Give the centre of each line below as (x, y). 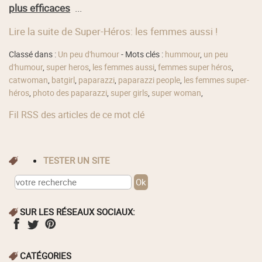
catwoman (29, 80)
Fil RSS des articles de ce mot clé (77, 114)
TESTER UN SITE (80, 161)
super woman (177, 93)
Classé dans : (34, 55)
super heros (68, 68)
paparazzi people (149, 80)
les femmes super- (217, 80)
